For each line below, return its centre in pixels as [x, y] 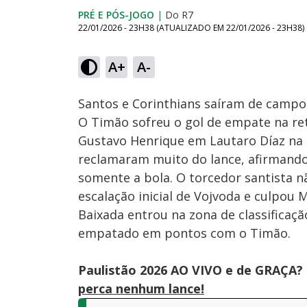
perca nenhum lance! [141, 288]
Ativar [145, 74]
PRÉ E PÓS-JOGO [116, 15]
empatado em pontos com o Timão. [184, 233]
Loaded [118, 48]
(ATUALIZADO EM [191, 28]
